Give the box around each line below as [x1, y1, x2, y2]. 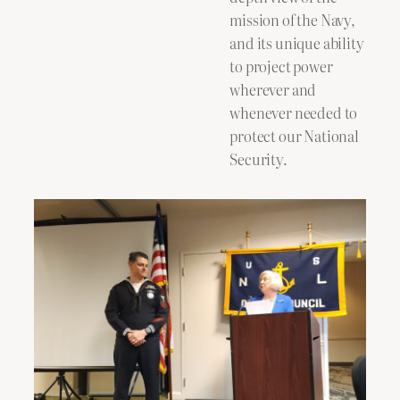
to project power [229, 54, 333, 77]
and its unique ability [229, 31, 364, 54]
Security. [229, 147, 287, 170]
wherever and [229, 78, 317, 100]
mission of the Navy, [229, 8, 355, 30]
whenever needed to [229, 101, 358, 123]
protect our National [229, 124, 359, 146]
